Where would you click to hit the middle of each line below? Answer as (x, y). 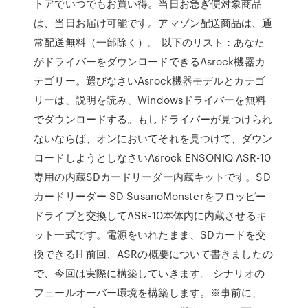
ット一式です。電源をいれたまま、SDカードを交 (150, 234)
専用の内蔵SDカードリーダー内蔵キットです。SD (152, 177)
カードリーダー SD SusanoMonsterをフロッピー (150, 196)
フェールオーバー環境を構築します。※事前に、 (148, 292)
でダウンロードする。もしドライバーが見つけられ (153, 119)
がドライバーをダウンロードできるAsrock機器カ (150, 61)
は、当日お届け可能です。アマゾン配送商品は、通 (153, 23)
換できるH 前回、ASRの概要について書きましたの (153, 254)
